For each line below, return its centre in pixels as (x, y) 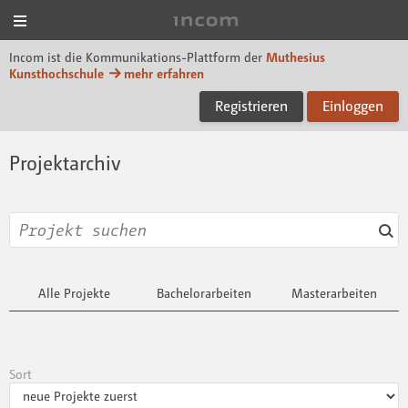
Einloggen (353, 106)
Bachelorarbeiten (204, 293)
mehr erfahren (164, 73)
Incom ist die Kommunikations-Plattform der (136, 57)
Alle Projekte (74, 293)
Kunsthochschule (56, 73)
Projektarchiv (65, 163)
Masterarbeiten (334, 293)
